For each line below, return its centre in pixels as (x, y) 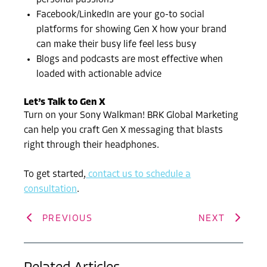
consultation (51, 190)
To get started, (55, 175)
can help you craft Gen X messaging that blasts (124, 131)
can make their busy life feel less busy (117, 45)
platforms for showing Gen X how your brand (132, 30)
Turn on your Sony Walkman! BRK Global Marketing (131, 116)
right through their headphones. (92, 146)
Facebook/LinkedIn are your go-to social (121, 15)
